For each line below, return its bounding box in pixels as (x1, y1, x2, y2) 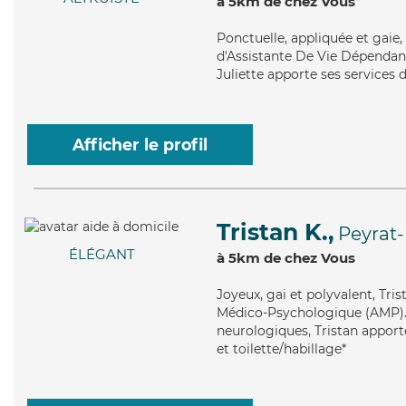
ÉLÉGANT (68, 246, 135, 264)
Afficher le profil (72, 135, 208, 154)
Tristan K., (217, 218, 334, 246)
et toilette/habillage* (217, 341, 346, 357)
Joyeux (217, 286, 260, 303)
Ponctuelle (217, 30, 285, 46)
